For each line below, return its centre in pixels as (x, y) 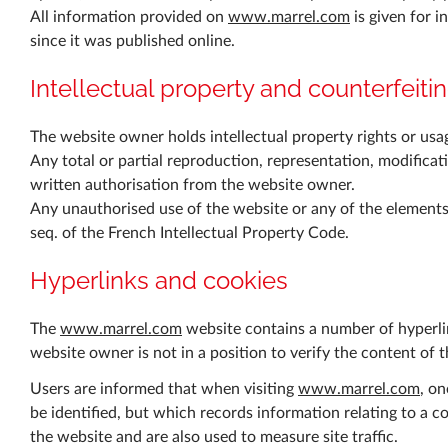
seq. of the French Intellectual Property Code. (189, 233)
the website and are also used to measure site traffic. (214, 437)
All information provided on (129, 17)
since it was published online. (132, 41)
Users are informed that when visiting (164, 389)
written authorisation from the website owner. (192, 185)
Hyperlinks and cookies (159, 281)
